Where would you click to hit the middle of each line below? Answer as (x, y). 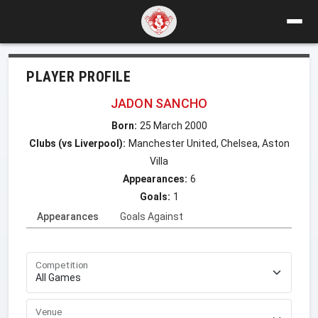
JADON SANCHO (159, 103)
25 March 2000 (173, 125)
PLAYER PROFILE (78, 76)
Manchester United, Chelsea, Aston (209, 143)
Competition (62, 265)
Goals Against (152, 216)
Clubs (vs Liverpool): (77, 143)
